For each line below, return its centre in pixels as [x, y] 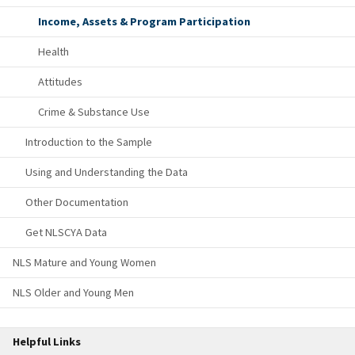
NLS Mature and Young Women [84, 263]
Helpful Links [47, 342]
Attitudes [60, 82]
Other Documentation [77, 202]
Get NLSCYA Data [66, 233]
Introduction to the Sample [89, 142]
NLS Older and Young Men [73, 293]
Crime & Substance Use [94, 112]
